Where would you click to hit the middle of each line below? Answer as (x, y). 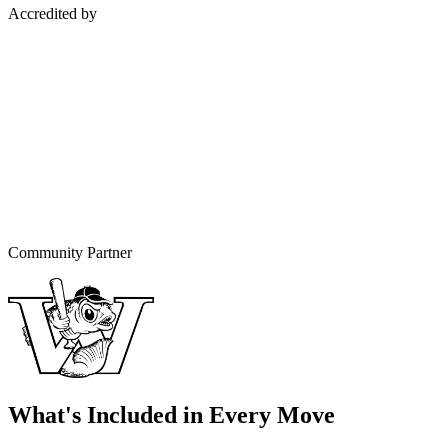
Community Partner (70, 252)
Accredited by (52, 13)
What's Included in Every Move (171, 414)
